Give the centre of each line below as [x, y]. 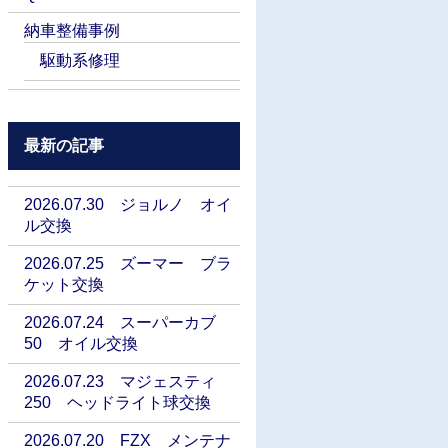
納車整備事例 [72, 31]
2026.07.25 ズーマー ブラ [128, 264]
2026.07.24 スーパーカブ [120, 323]
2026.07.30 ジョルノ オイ [128, 205]
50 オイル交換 [81, 344]
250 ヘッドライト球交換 [117, 403]
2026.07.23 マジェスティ [120, 382]
